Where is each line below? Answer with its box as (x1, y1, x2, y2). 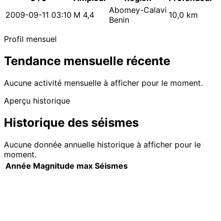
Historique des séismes (4, 115, 139, 130)
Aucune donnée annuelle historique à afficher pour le (4, 140, 201, 150)
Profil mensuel (4, 34, 57, 44)
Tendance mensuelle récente (4, 54, 170, 69)
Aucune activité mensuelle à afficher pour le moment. (4, 78, 203, 88)
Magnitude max (33, 161, 93, 171)
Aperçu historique (4, 96, 70, 106)
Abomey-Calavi (109, 5, 167, 15)
